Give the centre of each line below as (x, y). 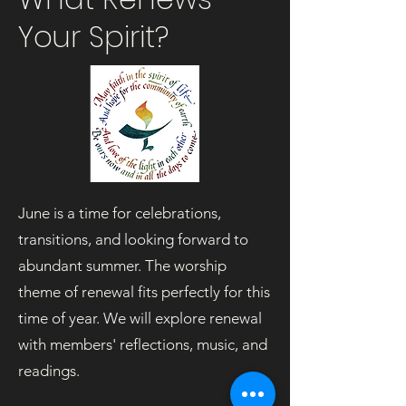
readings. (49, 371)
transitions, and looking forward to (133, 239)
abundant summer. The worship (122, 266)
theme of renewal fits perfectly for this (144, 292)
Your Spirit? (93, 37)
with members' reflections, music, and (143, 344)
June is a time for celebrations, (120, 213)
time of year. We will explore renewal (140, 318)
